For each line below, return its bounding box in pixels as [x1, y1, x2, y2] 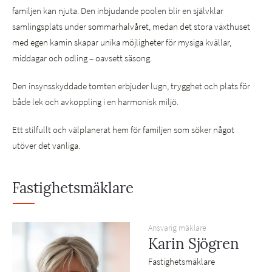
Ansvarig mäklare [148, 222, 206, 234]
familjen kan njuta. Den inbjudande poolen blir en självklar [12, 5, 223, 17]
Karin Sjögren [148, 234, 239, 254]
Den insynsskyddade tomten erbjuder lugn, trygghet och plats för [12, 80, 250, 92]
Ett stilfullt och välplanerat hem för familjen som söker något [12, 124, 234, 136]
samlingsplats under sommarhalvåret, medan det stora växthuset [12, 21, 250, 33]
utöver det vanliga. [12, 140, 80, 152]
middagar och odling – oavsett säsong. [12, 52, 152, 64]
